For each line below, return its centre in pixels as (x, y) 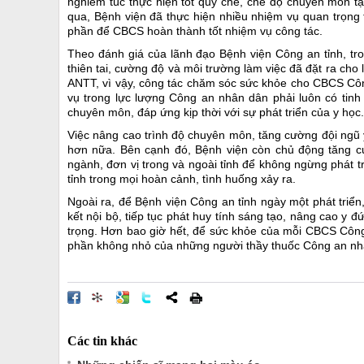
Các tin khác (102, 341)
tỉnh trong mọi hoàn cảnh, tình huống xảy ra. (182, 179)
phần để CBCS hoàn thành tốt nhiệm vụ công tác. (195, 31)
